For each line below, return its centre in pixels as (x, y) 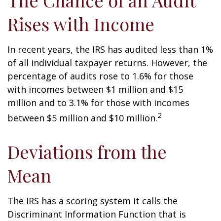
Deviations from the (87, 151)
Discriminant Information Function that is (97, 214)
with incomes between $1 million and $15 (95, 89)
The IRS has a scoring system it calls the (92, 201)
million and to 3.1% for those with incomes (98, 103)
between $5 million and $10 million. (82, 118)
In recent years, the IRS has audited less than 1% (110, 49)
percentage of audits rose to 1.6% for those (100, 76)
